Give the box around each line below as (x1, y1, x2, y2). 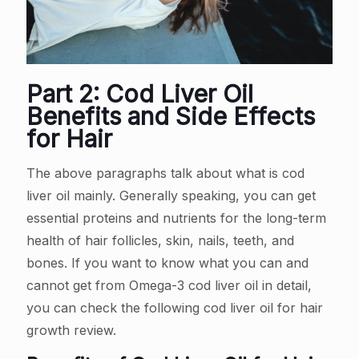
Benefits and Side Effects (26, 101, 315, 131)
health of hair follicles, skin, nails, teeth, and (26, 232, 294, 248)
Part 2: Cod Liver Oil (26, 79, 253, 108)
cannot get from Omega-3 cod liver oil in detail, (26, 276, 312, 293)
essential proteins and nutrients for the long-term (26, 209, 326, 226)
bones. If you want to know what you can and (26, 254, 309, 271)
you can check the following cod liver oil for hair (26, 299, 323, 316)
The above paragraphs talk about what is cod (26, 164, 305, 181)
